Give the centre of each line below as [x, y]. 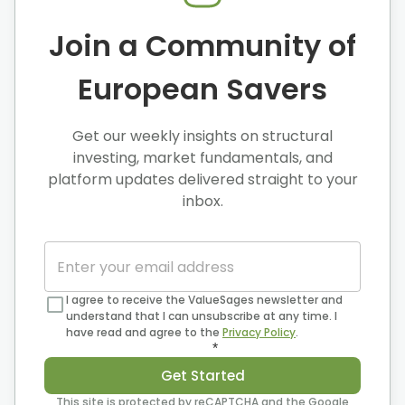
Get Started [202, 375]
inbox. [202, 202]
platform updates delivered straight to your [202, 180]
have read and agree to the [144, 333]
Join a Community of [202, 46]
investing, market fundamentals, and [202, 158]
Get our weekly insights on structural [202, 137]
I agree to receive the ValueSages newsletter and [204, 300]
